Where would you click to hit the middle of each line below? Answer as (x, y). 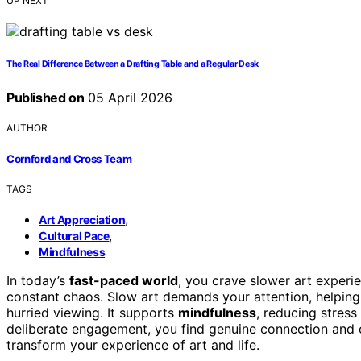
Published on (46, 98)
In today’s (38, 280)
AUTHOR (27, 128)
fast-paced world (124, 280)
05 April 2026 (129, 98)
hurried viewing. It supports (92, 312)
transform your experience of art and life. (133, 344)
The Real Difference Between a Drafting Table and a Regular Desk (133, 64)
